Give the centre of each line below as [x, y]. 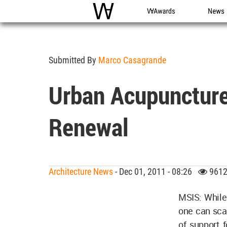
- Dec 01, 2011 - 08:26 [156, 172]
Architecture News [81, 172]
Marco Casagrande [132, 60]
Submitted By [73, 60]
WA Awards [165, 22]
